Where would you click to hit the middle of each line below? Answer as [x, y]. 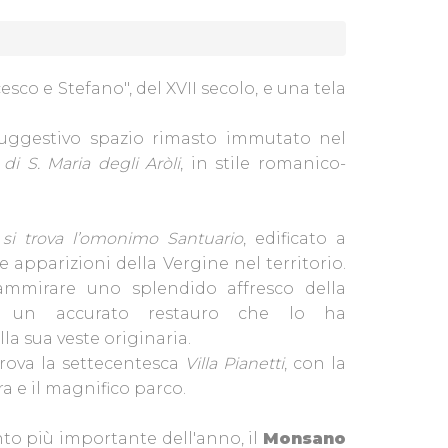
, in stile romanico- [263, 163]
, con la [315, 363]
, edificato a [294, 238]
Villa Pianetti [234, 363]
